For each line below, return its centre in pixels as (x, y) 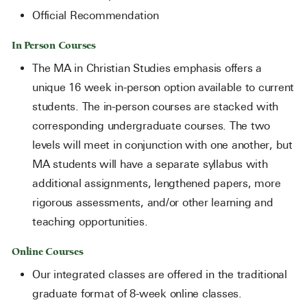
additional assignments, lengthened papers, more (157, 183)
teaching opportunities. (90, 222)
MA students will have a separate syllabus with (150, 164)
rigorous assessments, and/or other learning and (153, 202)
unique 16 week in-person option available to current (163, 87)
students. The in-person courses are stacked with (155, 107)
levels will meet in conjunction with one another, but (162, 145)
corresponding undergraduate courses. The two (151, 126)
